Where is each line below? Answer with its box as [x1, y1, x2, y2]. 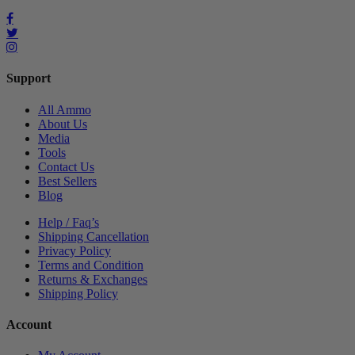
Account [6, 317, 52, 331]
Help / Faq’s [38, 215, 99, 229]
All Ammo [38, 102, 91, 116]
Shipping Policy [38, 286, 118, 300]
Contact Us [38, 159, 94, 174]
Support [6, 71, 51, 86]
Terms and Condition [38, 258, 143, 272]
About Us [38, 116, 87, 131]
